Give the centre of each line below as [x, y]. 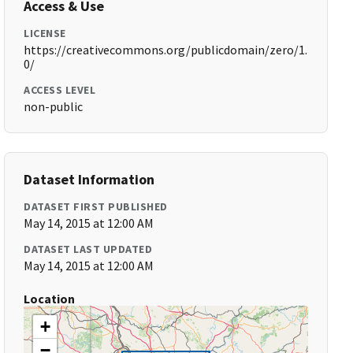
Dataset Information [89, 179]
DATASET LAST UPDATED [88, 249]
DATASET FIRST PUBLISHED [96, 206]
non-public [54, 106]
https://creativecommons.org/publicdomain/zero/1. [166, 50]
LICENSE [45, 33]
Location [50, 299]
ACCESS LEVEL [60, 90]
